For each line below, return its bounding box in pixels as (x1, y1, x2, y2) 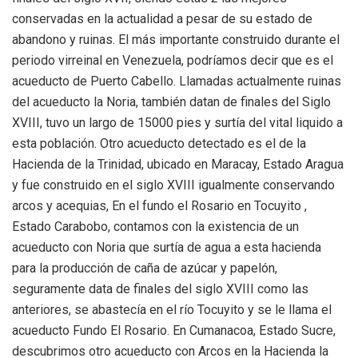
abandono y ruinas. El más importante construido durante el (12, 31, 340, 47)
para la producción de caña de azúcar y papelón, (12, 260, 277, 276)
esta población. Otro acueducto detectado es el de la (12, 135, 306, 151)
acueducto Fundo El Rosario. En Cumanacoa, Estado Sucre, (12, 322, 336, 338)
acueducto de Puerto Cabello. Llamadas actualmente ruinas (12, 73, 341, 89)
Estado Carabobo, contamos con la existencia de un (12, 218, 299, 234)
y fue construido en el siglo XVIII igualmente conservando (12, 177, 335, 193)
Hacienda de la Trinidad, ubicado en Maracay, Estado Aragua (12, 156, 344, 172)
